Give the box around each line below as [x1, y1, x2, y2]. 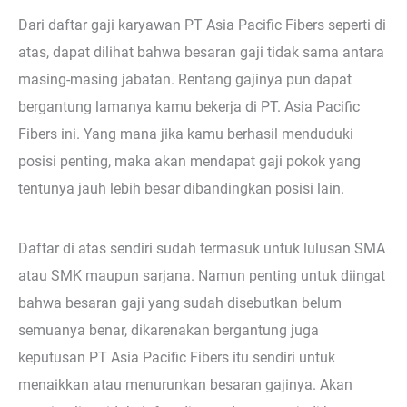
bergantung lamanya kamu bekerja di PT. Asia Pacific [18, 98, 360, 116]
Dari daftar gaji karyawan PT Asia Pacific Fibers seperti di [18, 16, 386, 35]
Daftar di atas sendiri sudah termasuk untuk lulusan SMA [18, 239, 385, 257]
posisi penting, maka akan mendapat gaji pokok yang [18, 153, 361, 171]
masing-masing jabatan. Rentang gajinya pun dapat [18, 71, 352, 89]
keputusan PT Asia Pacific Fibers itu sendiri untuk [18, 348, 335, 366]
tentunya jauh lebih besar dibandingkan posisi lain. [18, 180, 344, 198]
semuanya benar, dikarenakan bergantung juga [18, 321, 319, 339]
